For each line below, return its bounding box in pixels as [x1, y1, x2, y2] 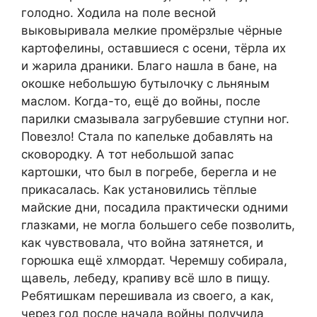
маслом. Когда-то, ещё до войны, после [21, 93, 260, 108]
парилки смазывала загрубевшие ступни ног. [21, 111, 289, 126]
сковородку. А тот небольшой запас [21, 146, 234, 161]
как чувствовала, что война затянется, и [21, 235, 263, 250]
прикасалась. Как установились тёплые [21, 182, 257, 197]
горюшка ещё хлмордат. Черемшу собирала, [21, 253, 287, 267]
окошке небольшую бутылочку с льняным [21, 76, 270, 91]
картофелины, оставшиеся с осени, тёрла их [21, 40, 286, 55]
